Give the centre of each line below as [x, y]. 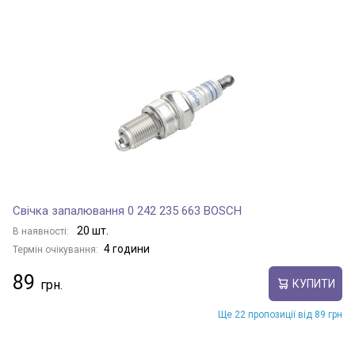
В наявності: [42, 231]
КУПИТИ [313, 283]
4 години [127, 249]
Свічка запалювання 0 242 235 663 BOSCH [127, 211]
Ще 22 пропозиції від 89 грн [280, 315]
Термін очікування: [55, 250]
